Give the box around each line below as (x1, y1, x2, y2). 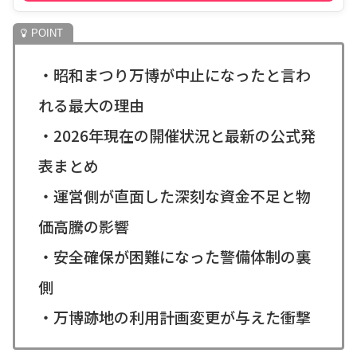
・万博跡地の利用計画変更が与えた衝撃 (37, 306, 311, 328)
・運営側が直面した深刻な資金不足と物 (37, 185, 311, 207)
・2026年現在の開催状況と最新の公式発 (37, 124, 316, 147)
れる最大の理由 (37, 94, 144, 116)
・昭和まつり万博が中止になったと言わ (37, 64, 311, 86)
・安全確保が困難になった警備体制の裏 (37, 245, 311, 268)
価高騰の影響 (37, 215, 129, 237)
